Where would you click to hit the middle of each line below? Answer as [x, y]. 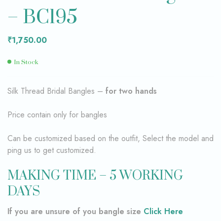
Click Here [163, 212]
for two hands [131, 91]
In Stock [26, 62]
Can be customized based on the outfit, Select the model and [110, 138]
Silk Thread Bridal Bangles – [56, 91]
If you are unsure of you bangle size [75, 212]
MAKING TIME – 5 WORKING [95, 176]
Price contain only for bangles [57, 114]
